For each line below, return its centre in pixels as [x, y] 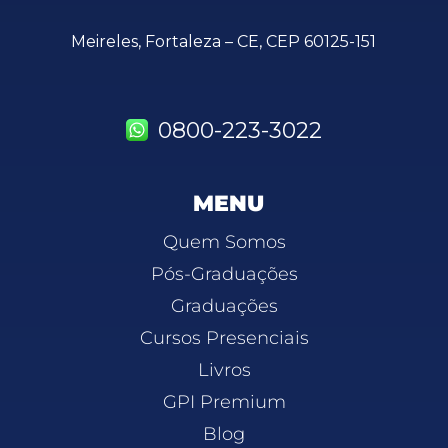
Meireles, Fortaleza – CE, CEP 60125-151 [223, 41]
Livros [224, 369]
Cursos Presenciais [224, 337]
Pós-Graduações [224, 273]
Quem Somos [224, 241]
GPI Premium [224, 401]
